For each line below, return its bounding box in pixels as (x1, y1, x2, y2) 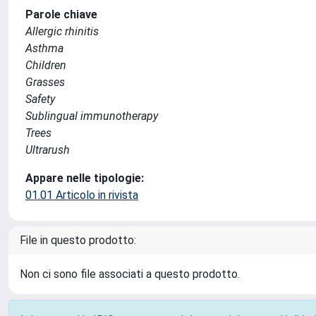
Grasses (25, 75, 65, 89)
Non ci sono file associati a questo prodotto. (20, 267, 240, 281)
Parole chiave (25, 8, 97, 21)
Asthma (25, 42, 63, 55)
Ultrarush (25, 143, 70, 157)
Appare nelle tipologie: (25, 171, 144, 185)
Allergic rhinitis (25, 25, 99, 38)
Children (25, 59, 66, 72)
